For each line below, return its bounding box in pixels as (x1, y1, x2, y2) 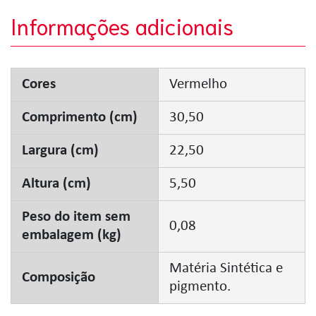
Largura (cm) (22, 143, 99, 158)
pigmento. (169, 279, 231, 294)
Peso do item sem (22, 209, 130, 224)
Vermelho (169, 77, 227, 92)
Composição (22, 270, 95, 285)
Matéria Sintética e (169, 261, 283, 276)
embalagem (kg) (22, 228, 121, 243)
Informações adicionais (11, 11, 233, 39)
